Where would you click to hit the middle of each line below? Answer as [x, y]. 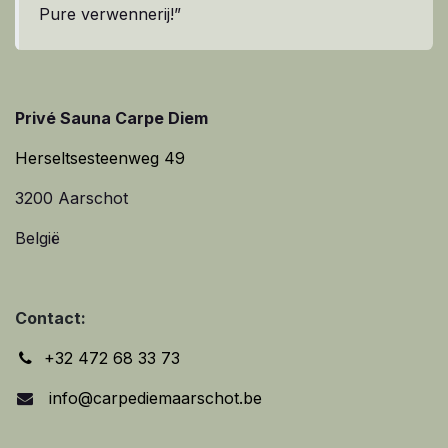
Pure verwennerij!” [110, 14]
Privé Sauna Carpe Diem [111, 118]
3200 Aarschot [71, 198]
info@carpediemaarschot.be [152, 398]
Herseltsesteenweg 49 [100, 158]
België [37, 238]
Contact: [50, 318]
